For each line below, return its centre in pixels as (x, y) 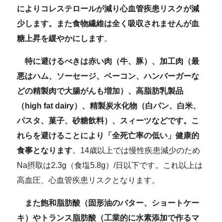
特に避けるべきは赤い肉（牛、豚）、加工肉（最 (112, 61)
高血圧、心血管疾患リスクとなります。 (88, 180)
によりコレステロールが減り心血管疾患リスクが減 (108, 8)
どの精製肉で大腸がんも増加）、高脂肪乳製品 (100, 91)
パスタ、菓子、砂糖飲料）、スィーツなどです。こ (108, 120)
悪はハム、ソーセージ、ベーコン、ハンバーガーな (108, 76)
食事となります (45, 150)
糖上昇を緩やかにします (61, 38)
